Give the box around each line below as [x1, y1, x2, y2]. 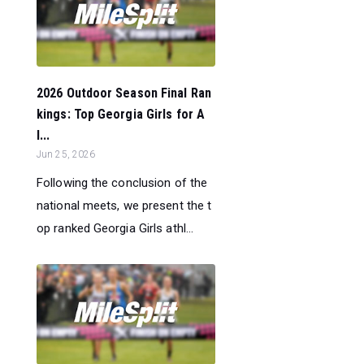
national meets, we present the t [37, 198, 212, 214]
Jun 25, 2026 [37, 149, 96, 161]
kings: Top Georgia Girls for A [37, 106, 206, 123]
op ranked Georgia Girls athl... [37, 221, 194, 236]
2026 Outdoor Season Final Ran [37, 85, 211, 102]
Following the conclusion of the [37, 175, 208, 191]
